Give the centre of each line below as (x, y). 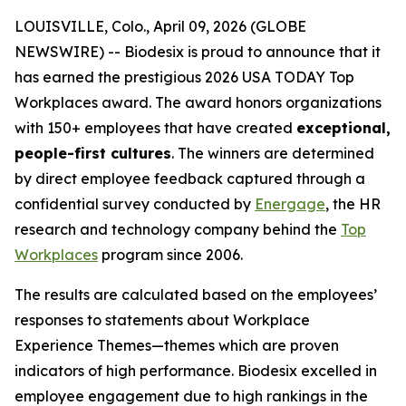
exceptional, (343, 128)
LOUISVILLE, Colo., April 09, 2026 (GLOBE (160, 26)
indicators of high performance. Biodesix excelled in (196, 371)
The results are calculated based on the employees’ (196, 295)
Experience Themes (83, 345)
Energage (290, 204)
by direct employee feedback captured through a (190, 179)
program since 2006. (170, 255)
